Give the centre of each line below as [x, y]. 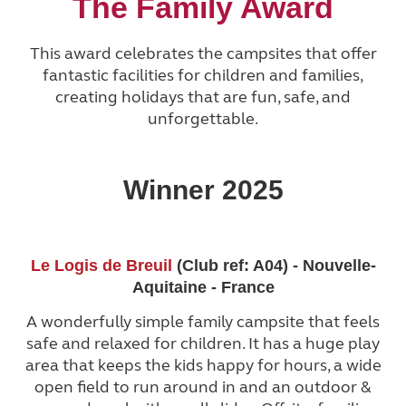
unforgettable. [203, 119]
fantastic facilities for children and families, [203, 76]
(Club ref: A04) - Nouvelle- [274, 266]
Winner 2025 [203, 190]
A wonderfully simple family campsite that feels [203, 322]
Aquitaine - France [203, 288]
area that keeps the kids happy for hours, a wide [203, 366]
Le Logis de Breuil [101, 266]
